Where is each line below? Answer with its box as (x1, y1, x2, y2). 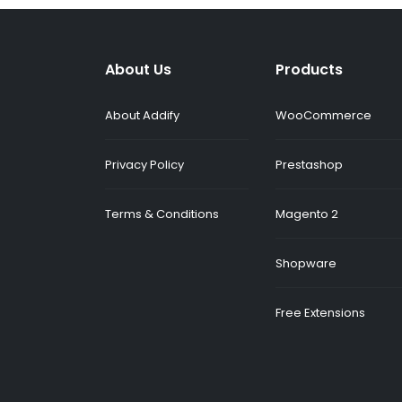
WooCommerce (275, 106, 371, 124)
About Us (105, 58, 171, 80)
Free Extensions (275, 303, 365, 321)
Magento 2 (275, 205, 338, 223)
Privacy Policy (105, 155, 184, 173)
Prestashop (275, 155, 343, 173)
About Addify (105, 106, 179, 124)
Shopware (275, 254, 336, 272)
